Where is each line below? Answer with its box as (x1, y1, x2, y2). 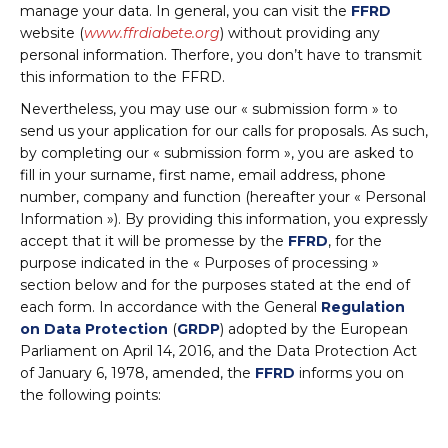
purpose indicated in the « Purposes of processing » (20, 254, 379, 272)
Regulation (321, 298, 405, 316)
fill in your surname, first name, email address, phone (20, 166, 386, 184)
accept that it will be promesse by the (20, 232, 288, 250)
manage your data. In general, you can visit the (20, 2, 351, 20)
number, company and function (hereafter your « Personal (20, 188, 426, 206)
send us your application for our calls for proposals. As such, (20, 122, 428, 140)
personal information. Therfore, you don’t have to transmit (20, 46, 422, 64)
